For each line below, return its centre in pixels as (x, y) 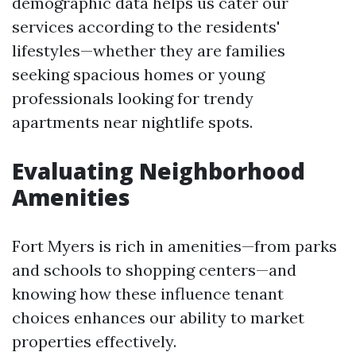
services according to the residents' (146, 27)
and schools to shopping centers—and (154, 270)
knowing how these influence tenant (148, 294)
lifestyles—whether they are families (149, 50)
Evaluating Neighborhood (159, 171)
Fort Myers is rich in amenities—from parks (174, 246)
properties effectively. (94, 341)
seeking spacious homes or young (138, 74)
